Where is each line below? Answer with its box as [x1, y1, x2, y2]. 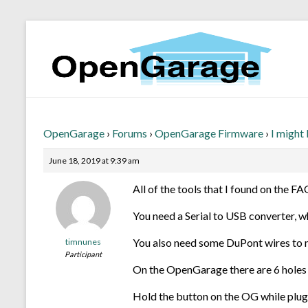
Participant [64, 250, 102, 258]
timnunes [65, 236, 101, 247]
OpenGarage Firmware [155, 126, 263, 140]
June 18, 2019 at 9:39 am [49, 155, 140, 166]
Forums [112, 126, 147, 140]
